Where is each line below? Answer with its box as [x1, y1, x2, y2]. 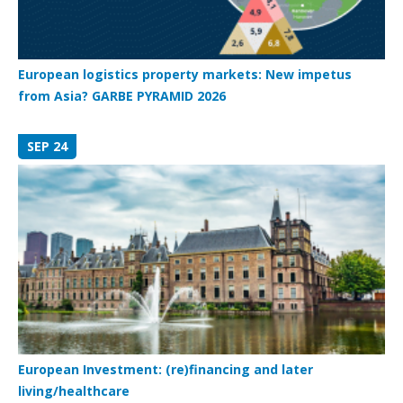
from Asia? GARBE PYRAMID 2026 [18, 86, 226, 104]
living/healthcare [18, 381, 130, 399]
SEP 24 [27, 137, 67, 155]
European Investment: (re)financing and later [18, 360, 313, 378]
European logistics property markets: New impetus [18, 65, 352, 83]
